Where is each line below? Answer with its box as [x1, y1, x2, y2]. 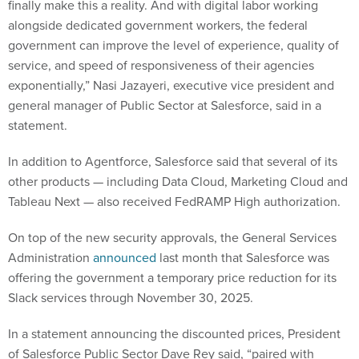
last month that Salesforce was [156, 248, 329, 267]
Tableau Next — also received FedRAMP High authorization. [8, 192, 341, 211]
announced [93, 248, 156, 267]
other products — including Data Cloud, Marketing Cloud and [8, 172, 348, 191]
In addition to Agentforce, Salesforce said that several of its [8, 152, 337, 171]
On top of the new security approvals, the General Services [8, 228, 337, 247]
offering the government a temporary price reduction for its [8, 268, 337, 287]
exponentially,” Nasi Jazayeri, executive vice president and [8, 76, 334, 95]
